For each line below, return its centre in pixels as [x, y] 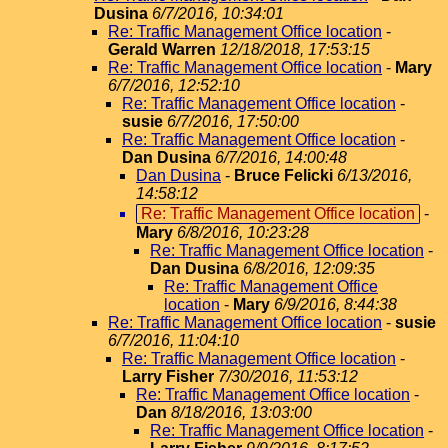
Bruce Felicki [283, 175]
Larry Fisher [168, 376]
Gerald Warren [162, 49]
